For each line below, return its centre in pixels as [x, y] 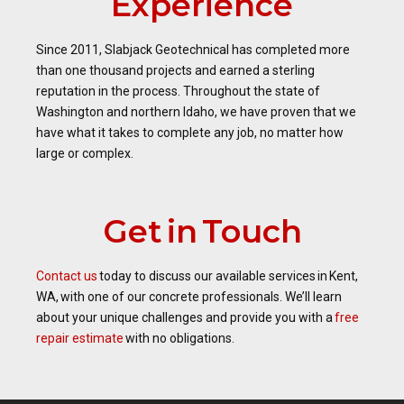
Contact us [67, 276]
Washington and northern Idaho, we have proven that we [196, 112]
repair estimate [80, 338]
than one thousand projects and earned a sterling [175, 70]
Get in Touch [202, 231]
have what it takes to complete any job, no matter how [190, 133]
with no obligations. [179, 338]
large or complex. [85, 153]
